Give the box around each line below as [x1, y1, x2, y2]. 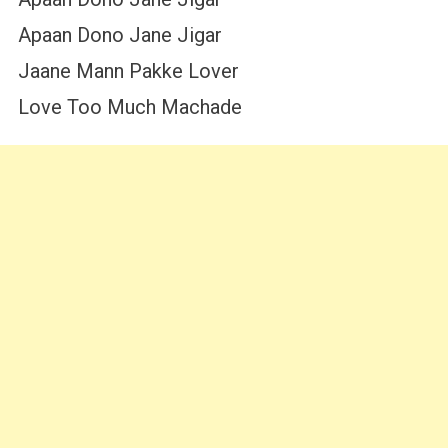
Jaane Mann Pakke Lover [17, 59, 239, 84]
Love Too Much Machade [17, 95, 242, 120]
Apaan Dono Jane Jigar [17, 23, 222, 48]
